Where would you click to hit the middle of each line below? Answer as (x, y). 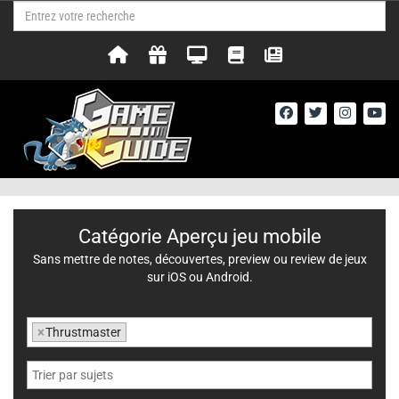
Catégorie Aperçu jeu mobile (199, 236)
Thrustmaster (83, 332)
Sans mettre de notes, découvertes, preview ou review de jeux (199, 259)
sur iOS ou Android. (199, 277)
